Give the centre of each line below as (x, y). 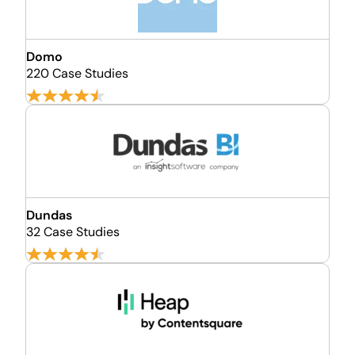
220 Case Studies (77, 73)
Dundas (49, 215)
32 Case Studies (73, 232)
